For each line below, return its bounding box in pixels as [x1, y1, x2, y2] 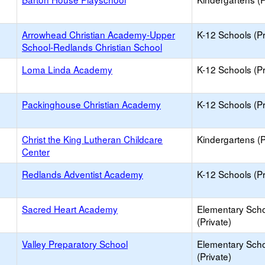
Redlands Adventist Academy [22, 167, 143, 180]
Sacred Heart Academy [22, 202, 118, 215]
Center [22, 145, 50, 158]
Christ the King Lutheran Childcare [22, 132, 163, 146]
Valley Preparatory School [22, 237, 128, 250]
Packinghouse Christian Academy [22, 98, 161, 111]
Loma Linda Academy [22, 63, 112, 76]
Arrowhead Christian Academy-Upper [22, 28, 175, 41]
